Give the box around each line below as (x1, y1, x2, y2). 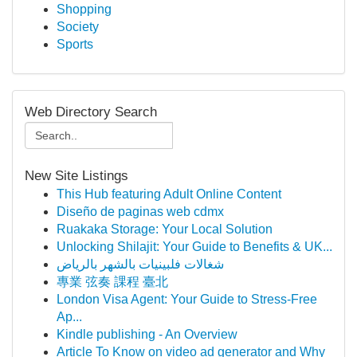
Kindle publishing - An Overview (57, 328, 237, 341)
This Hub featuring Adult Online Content (57, 187, 281, 201)
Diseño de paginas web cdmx (57, 205, 224, 218)
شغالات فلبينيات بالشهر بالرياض (57, 257, 224, 271)
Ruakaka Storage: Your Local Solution (57, 222, 273, 236)
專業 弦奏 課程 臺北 (57, 275, 168, 288)
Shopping (57, 2, 112, 16)
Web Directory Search (25, 104, 157, 120)
